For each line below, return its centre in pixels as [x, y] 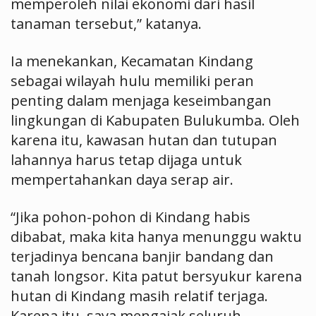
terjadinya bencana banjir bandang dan [142, 256]
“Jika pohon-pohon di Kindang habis [130, 217]
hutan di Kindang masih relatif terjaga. [139, 296]
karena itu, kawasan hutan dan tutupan [144, 140]
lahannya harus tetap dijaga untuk [126, 160]
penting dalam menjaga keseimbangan [141, 101]
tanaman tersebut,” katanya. [106, 24]
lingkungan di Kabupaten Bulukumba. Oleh [155, 120]
